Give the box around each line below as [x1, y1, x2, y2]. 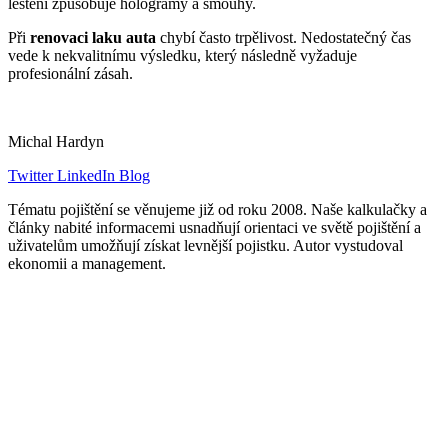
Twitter [8, 167, 53, 185]
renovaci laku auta [30, 29, 156, 47]
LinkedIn [53, 167, 115, 185]
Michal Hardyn [8, 133, 104, 151]
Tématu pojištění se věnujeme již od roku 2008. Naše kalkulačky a [8, 201, 427, 219]
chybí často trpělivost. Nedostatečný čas [156, 29, 411, 47]
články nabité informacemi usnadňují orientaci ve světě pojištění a [8, 219, 421, 237]
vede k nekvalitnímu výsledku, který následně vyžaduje [8, 47, 357, 65]
